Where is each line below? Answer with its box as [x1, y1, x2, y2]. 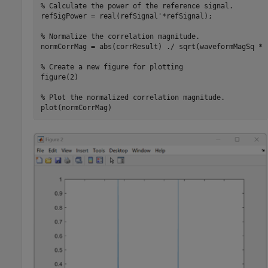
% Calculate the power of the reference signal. [40, 2, 233, 11]
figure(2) [40, 73, 78, 82]
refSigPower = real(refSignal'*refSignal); [40, 12, 212, 21]
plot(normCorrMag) [40, 103, 112, 112]
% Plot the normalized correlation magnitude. [40, 93, 225, 102]
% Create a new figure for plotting [40, 63, 183, 72]
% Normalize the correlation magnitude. [40, 32, 200, 41]
